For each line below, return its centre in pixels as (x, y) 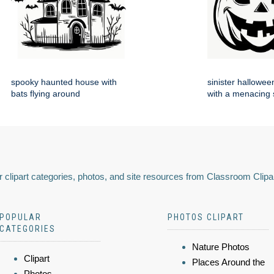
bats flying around (46, 94)
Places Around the (228, 262)
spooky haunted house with (64, 82)
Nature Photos (221, 247)
